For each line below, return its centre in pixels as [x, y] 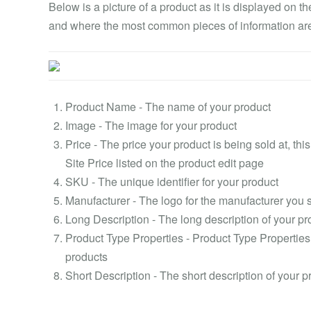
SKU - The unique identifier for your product [172, 182]
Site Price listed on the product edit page [165, 163]
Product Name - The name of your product [168, 107]
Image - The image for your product [151, 125]
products [86, 257]
